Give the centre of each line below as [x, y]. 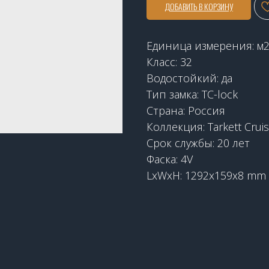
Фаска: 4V [170, 159]
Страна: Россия [186, 110]
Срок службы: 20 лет [198, 143]
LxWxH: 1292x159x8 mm [206, 175]
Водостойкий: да [189, 78]
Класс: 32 [169, 62]
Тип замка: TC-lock [192, 94]
